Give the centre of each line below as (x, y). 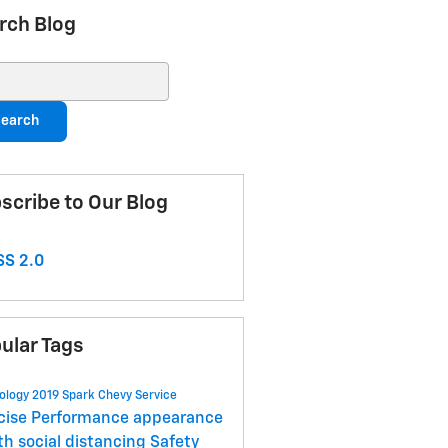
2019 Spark (64, 396)
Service (155, 396)
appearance (177, 419)
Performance (81, 419)
